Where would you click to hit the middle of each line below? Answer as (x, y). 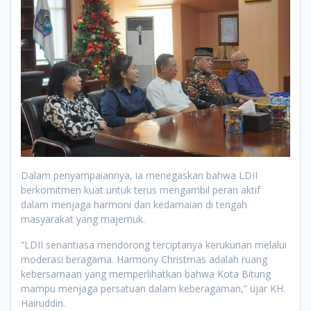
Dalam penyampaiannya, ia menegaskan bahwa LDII (139, 175)
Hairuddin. (43, 303)
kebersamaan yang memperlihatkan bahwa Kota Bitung (146, 274)
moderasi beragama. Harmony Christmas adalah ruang (144, 259)
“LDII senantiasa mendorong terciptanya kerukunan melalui (154, 244)
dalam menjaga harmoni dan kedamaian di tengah (134, 204)
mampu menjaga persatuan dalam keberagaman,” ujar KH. (153, 288)
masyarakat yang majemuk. (83, 219)
